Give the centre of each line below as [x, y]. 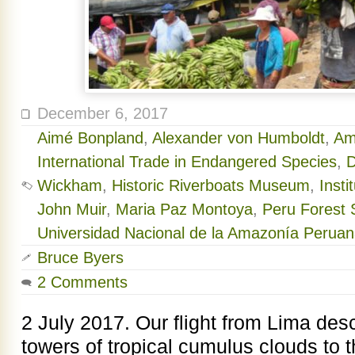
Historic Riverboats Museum [211, 185]
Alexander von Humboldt [239, 137]
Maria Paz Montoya [184, 209]
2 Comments [82, 282]
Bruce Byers [80, 257]
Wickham [70, 185]
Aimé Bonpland [90, 137]
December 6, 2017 [103, 113]
